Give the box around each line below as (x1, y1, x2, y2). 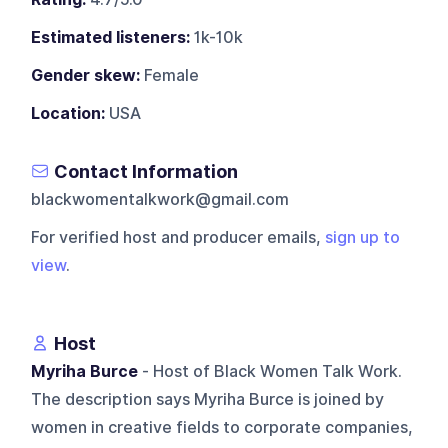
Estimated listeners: (31, 27, 191, 47)
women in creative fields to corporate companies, (31, 417, 414, 437)
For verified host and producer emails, (31, 227, 326, 247)
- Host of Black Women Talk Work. (138, 361, 403, 381)
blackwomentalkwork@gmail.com (31, 189, 290, 209)
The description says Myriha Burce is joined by (31, 389, 385, 409)
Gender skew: (31, 65, 141, 85)
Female (140, 65, 200, 85)
